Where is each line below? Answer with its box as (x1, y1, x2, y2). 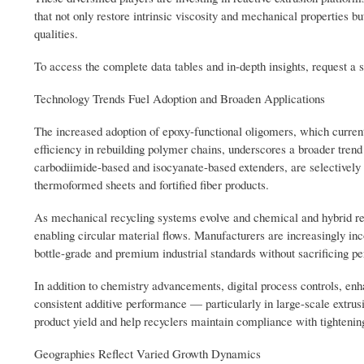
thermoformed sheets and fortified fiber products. (34, 176, 269, 193)
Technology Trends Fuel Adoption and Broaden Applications (34, 90, 325, 107)
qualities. (34, 25, 78, 42)
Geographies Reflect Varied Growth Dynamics (34, 345, 261, 362)
